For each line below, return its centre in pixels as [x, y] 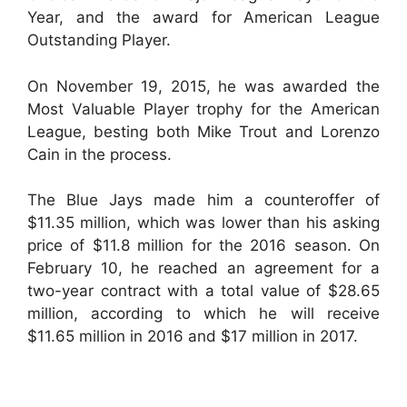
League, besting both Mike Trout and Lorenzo [203, 131]
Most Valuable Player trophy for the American [203, 109]
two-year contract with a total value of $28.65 [203, 291]
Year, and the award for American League [203, 17]
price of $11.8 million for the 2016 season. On [203, 245]
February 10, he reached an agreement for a [203, 268]
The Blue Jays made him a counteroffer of [203, 200]
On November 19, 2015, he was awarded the [203, 86]
